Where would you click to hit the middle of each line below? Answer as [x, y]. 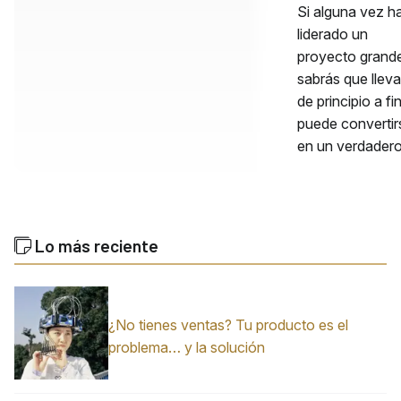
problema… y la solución [186, 347]
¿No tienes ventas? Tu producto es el [228, 324]
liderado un [333, 34]
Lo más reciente [95, 245]
